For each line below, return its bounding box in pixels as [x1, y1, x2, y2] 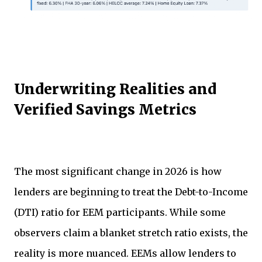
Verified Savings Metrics [14, 101, 196, 119]
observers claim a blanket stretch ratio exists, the [14, 226, 248, 239]
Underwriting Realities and [14, 80, 216, 99]
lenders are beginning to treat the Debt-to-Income [14, 185, 248, 198]
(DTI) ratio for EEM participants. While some [14, 206, 226, 218]
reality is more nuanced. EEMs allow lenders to [14, 247, 236, 259]
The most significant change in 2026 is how [14, 165, 222, 177]
